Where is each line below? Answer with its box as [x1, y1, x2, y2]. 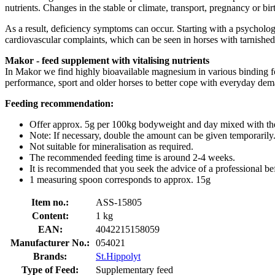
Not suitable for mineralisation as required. [29, 141, 193, 152]
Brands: [33, 250, 67, 261]
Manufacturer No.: [10, 237, 90, 248]
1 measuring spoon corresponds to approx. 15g [29, 174, 211, 185]
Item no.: [31, 196, 69, 207]
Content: [31, 210, 69, 221]
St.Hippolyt [96, 250, 141, 261]
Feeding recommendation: [5, 98, 114, 109]
